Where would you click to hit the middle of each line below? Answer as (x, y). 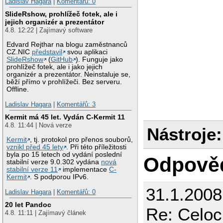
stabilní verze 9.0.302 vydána (54, 162)
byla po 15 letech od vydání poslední (64, 155)
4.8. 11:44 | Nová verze (39, 125)
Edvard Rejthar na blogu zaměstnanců (67, 45)
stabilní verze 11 (32, 169)
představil (47, 52)
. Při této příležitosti (97, 147)
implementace (85, 169)
